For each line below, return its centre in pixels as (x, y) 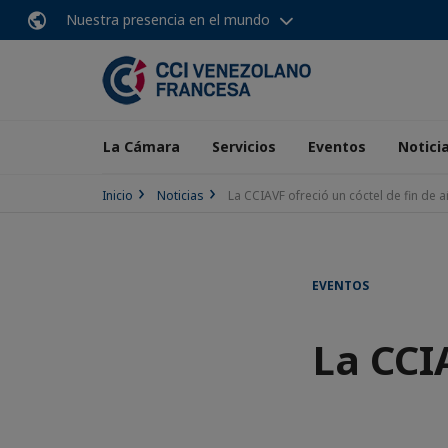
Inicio (117, 195)
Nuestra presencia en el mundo (168, 19)
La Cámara (141, 146)
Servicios (244, 146)
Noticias (180, 195)
